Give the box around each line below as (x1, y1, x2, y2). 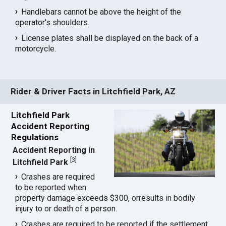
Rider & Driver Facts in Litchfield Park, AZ (11, 86, 176, 97)
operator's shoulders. (15, 17, 90, 27)
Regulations (11, 132, 59, 143)
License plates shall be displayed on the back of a (21, 33, 199, 43)
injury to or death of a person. (15, 204, 118, 214)
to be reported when (15, 183, 87, 193)
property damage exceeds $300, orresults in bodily (15, 193, 196, 203)
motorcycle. (15, 43, 56, 53)
